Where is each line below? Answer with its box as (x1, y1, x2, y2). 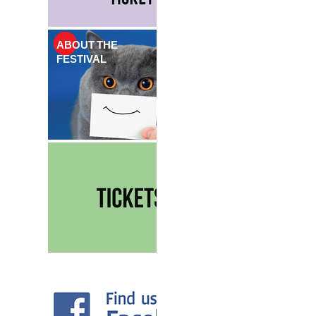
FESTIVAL (56, 53, 107, 66)
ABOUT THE (56, 39, 118, 51)
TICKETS (56, 152, 102, 164)
